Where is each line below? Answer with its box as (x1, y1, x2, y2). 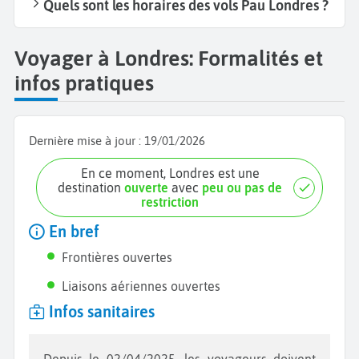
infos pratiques (14, 70, 154, 95)
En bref (45, 223, 99, 241)
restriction (141, 195, 200, 210)
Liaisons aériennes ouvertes (62, 279, 221, 294)
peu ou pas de (202, 180, 283, 196)
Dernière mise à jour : (29, 134, 144, 148)
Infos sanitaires (45, 303, 155, 321)
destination (58, 180, 125, 196)
